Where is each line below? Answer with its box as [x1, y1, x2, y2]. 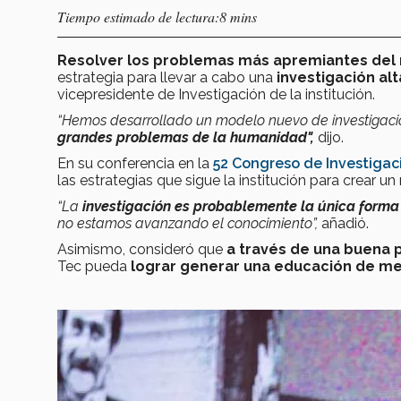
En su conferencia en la [57, 155, 213, 173]
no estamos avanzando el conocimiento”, [57, 215, 318, 233]
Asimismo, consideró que [57, 241, 223, 259]
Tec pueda [57, 258, 131, 276]
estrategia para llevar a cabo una [57, 69, 273, 87]
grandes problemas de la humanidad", [57, 129, 318, 147]
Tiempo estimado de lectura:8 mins [57, 7, 257, 27]
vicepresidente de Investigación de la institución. [57, 86, 375, 104]
